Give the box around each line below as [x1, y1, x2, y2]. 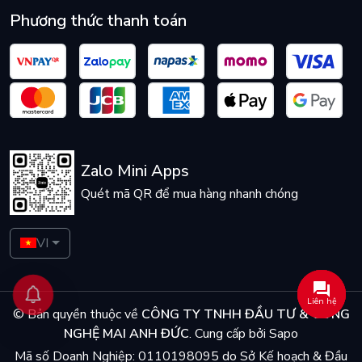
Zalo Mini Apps [81, 159, 189, 182]
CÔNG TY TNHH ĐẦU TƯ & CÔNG [141, 305, 350, 323]
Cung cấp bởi [192, 324, 266, 343]
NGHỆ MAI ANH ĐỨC [64, 324, 189, 343]
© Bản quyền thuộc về [12, 305, 141, 323]
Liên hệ [306, 296, 337, 307]
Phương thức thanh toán [10, 10, 187, 32]
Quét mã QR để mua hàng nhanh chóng [81, 184, 298, 203]
